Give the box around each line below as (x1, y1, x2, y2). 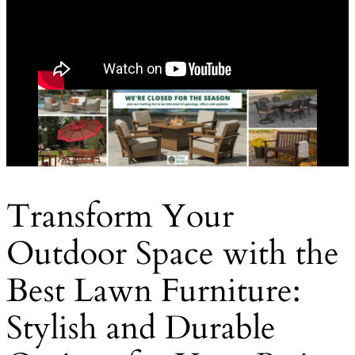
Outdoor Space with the (6, 231, 339, 276)
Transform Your (6, 193, 234, 239)
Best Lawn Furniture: (6, 268, 300, 313)
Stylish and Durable (6, 305, 276, 350)
